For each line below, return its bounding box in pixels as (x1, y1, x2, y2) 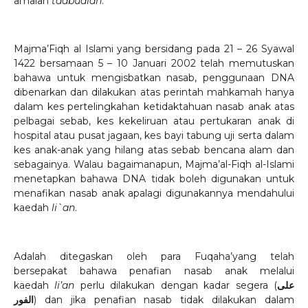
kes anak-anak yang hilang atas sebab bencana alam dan (14, 144, 294, 157)
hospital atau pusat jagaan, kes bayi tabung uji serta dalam (14, 129, 294, 142)
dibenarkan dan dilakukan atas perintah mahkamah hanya (14, 86, 294, 99)
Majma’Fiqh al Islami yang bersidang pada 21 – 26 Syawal (14, 43, 294, 56)
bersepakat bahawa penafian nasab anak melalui (14, 265, 294, 278)
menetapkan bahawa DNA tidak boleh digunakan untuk (14, 173, 294, 186)
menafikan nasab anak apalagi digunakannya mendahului (14, 187, 294, 200)
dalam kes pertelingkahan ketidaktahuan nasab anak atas (14, 100, 294, 113)
